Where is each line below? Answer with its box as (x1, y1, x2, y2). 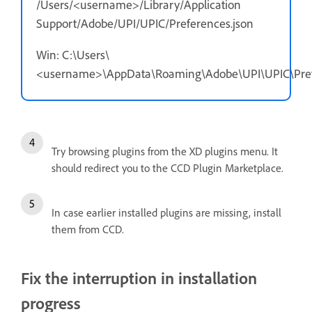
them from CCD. (52, 221, 124, 236)
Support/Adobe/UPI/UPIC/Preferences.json (36, 15, 253, 31)
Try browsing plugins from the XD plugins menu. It (52, 143, 278, 158)
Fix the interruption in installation (21, 267, 257, 288)
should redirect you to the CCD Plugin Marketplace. (52, 160, 286, 175)
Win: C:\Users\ (36, 46, 109, 62)
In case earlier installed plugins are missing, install (52, 205, 281, 219)
